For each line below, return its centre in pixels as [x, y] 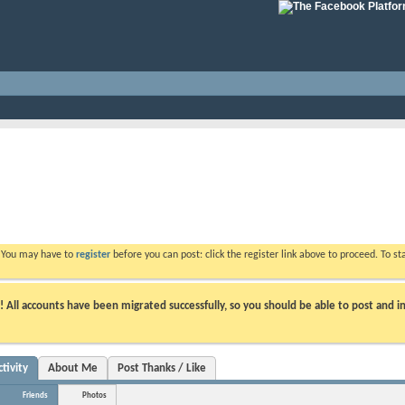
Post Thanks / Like [162, 368]
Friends [35, 395]
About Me [73, 368]
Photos [94, 395]
